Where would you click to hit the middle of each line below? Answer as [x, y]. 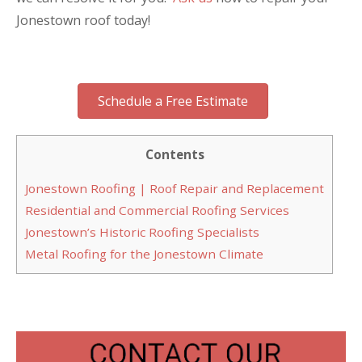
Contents [175, 154]
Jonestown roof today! [83, 20]
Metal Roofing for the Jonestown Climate [144, 254]
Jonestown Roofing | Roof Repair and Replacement [175, 189]
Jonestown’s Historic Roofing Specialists [142, 232]
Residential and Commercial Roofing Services [157, 210]
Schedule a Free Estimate [173, 101]
